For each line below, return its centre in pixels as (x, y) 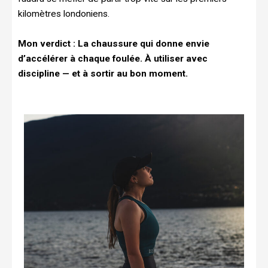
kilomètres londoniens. (64, 14)
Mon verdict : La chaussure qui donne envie (114, 44)
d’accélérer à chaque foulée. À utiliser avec (113, 59)
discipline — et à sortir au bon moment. (103, 74)
